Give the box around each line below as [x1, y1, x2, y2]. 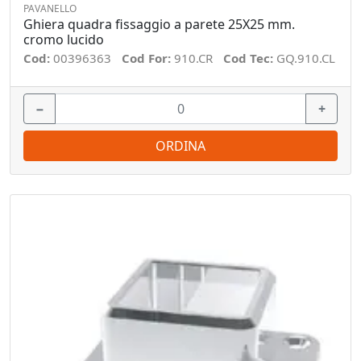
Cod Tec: [223, 50, 276, 66]
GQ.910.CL [276, 50, 335, 66]
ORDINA [156, 137, 205, 155]
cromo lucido [23, 31, 104, 48]
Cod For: [122, 50, 174, 66]
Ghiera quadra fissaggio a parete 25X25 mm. [23, 15, 295, 33]
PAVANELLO [23, 2, 77, 15]
